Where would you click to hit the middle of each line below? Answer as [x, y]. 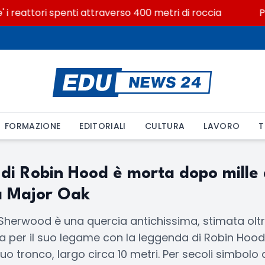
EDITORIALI [103, 126]
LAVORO [222, 126]
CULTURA [165, 126]
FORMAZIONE [33, 126]
